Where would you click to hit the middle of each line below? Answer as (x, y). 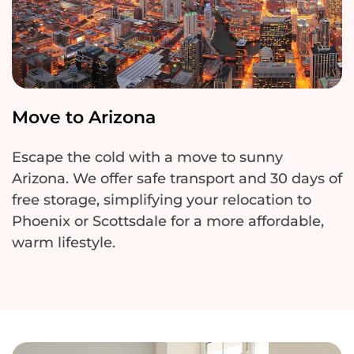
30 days (298, 178)
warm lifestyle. (64, 242)
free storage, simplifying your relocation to (162, 200)
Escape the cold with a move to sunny (147, 157)
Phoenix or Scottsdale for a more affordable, (168, 221)
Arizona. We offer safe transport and (141, 178)
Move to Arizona (84, 117)
